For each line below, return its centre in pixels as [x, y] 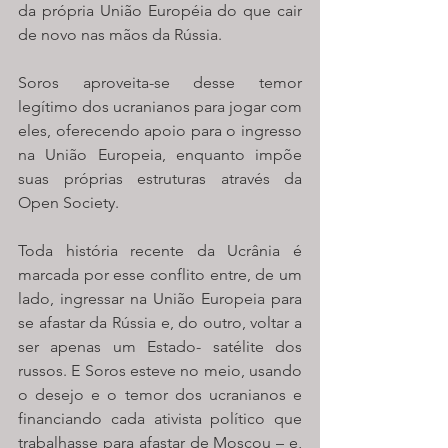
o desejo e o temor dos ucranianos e [160, 395]
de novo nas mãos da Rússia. [122, 35]
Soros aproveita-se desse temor [160, 83]
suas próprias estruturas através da [160, 179]
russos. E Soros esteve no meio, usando [160, 371]
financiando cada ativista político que [160, 419]
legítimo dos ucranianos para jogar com [160, 107]
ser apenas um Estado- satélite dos [160, 347]
